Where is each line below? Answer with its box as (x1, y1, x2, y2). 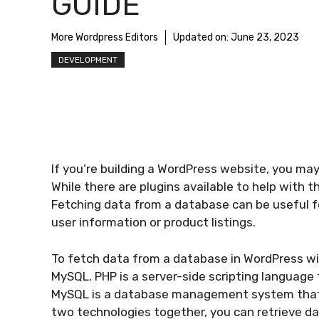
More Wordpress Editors (51, 31, 158, 43)
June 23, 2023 (231, 31, 299, 43)
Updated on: (173, 31, 231, 43)
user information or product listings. (51, 215, 256, 229)
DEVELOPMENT (58, 55, 117, 65)
